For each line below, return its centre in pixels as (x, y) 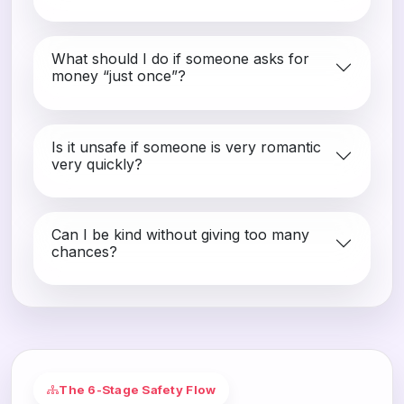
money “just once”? (119, 76)
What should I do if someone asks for (180, 59)
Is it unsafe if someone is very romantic (186, 147)
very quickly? (97, 164)
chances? (84, 251)
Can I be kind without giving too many (180, 234)
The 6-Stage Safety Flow (138, 389)
